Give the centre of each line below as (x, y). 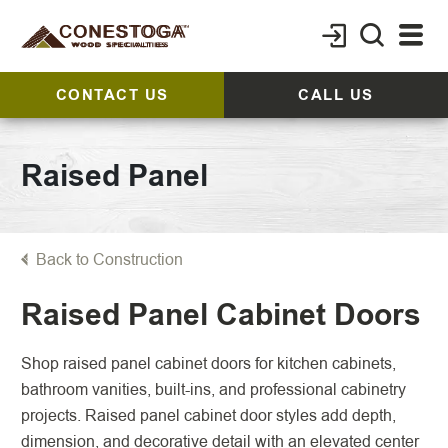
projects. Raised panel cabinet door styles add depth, (208, 415)
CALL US (336, 95)
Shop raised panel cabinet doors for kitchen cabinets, (208, 363)
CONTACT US (112, 95)
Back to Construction (109, 259)
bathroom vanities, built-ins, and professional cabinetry (213, 389)
